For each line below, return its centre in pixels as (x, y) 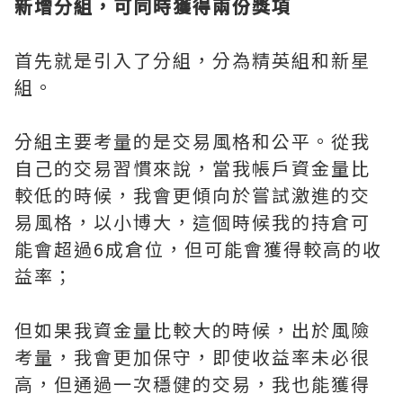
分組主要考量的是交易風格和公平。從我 (193, 141)
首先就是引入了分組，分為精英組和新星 (193, 60)
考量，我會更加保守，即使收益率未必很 (193, 357)
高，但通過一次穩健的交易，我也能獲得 (193, 384)
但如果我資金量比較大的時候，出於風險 (193, 330)
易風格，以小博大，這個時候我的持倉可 (193, 222)
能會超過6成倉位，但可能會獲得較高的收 (198, 249)
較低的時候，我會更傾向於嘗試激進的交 (193, 195)
